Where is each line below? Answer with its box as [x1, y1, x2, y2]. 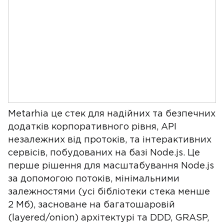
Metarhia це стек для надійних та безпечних [8, 110, 215, 118]
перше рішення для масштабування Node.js [8, 162, 214, 170]
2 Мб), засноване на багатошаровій [8, 201, 175, 209]
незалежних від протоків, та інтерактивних [8, 136, 211, 144]
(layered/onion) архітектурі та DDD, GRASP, [8, 214, 209, 222]
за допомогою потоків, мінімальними [8, 175, 179, 183]
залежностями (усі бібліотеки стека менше [8, 188, 210, 196]
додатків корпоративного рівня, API [8, 123, 176, 131]
